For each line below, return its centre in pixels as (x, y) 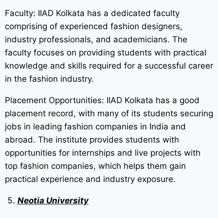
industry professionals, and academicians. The (96, 40)
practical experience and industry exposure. (90, 179)
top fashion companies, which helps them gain (95, 166)
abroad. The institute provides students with (92, 140)
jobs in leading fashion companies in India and (95, 127)
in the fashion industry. (49, 79)
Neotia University (53, 201)
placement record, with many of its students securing (109, 114)
